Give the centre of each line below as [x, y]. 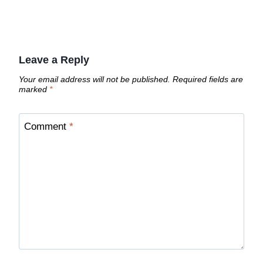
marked [34, 90]
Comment [46, 126]
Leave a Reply [54, 60]
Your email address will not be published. [95, 80]
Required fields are [208, 80]
